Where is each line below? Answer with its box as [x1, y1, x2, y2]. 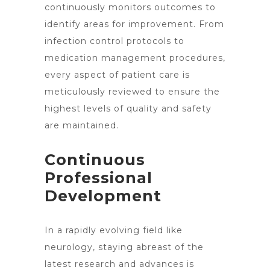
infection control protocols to [45, 36, 184, 46]
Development [45, 187, 162, 205]
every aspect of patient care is [45, 69, 190, 80]
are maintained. [45, 120, 119, 131]
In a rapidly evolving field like [45, 225, 183, 236]
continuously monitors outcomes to [45, 2, 216, 13]
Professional [45, 169, 152, 187]
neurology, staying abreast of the [45, 242, 204, 253]
